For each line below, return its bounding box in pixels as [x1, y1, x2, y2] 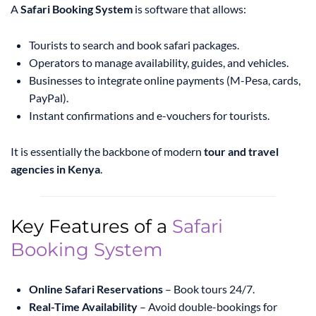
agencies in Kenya [11, 162, 100, 176]
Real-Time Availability [29, 300, 138, 314]
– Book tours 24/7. [163, 282, 255, 296]
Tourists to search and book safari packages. [29, 38, 239, 52]
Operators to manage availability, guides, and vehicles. [29, 56, 288, 70]
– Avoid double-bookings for [138, 300, 277, 314]
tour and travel [204, 145, 279, 159]
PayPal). [29, 91, 68, 105]
